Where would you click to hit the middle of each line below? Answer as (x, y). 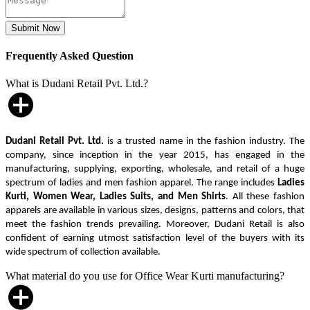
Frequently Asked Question (70, 56)
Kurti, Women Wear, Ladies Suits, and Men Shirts (116, 197)
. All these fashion (265, 197)
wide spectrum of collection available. (83, 252)
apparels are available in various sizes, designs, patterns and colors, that (155, 210)
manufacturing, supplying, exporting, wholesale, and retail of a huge (155, 169)
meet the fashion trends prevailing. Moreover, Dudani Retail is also (155, 224)
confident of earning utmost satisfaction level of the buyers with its (155, 238)
